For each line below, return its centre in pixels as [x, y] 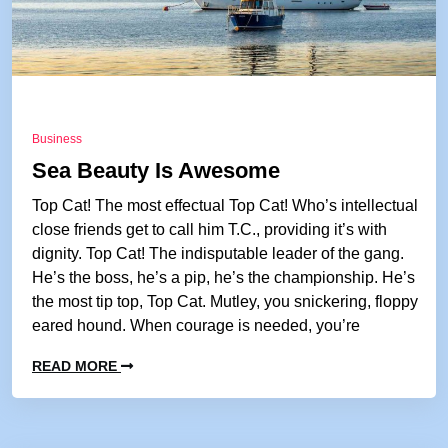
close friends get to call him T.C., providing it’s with [209, 229]
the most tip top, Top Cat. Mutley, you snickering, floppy [225, 301]
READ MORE [76, 366]
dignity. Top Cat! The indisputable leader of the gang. [218, 253]
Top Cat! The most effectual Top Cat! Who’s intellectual [225, 205]
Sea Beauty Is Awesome [156, 170]
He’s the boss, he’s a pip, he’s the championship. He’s [223, 277]
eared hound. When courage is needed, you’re [196, 325]
